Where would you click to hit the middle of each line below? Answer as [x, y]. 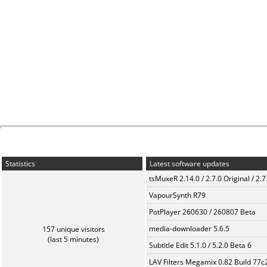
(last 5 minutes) [73, 239]
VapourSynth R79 [177, 195]
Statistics [19, 164]
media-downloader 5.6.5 [189, 229]
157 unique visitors [73, 229]
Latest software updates [189, 164]
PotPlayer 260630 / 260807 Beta [202, 212]
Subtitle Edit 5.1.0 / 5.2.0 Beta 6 [200, 245]
